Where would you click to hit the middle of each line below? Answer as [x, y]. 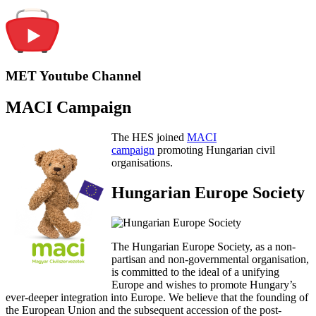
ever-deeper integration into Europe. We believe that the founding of [157, 298]
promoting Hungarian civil [215, 150]
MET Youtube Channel [73, 76]
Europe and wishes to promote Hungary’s [204, 285]
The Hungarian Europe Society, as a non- [203, 247]
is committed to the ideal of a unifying [195, 272]
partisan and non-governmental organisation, [210, 260]
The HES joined [149, 138]
